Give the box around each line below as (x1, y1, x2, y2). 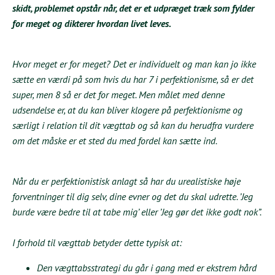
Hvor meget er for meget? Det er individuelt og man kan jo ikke (12, 58, 256, 71)
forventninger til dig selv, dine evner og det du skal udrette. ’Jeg (12, 190, 253, 203)
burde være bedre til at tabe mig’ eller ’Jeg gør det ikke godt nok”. (12, 206, 261, 219)
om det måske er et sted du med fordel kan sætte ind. (12, 134, 217, 147)
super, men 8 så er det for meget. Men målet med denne (12, 88, 225, 101)
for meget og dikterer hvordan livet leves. (12, 17, 171, 30)
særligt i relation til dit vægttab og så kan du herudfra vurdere (12, 119, 254, 132)
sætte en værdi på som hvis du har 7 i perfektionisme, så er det (12, 73, 254, 86)
